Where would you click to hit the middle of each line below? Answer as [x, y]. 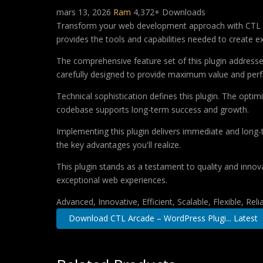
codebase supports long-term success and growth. [153, 109]
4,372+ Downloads [169, 12]
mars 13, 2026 [85, 12]
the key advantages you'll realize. [119, 145]
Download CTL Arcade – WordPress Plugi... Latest [163, 218]
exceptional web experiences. [112, 180]
